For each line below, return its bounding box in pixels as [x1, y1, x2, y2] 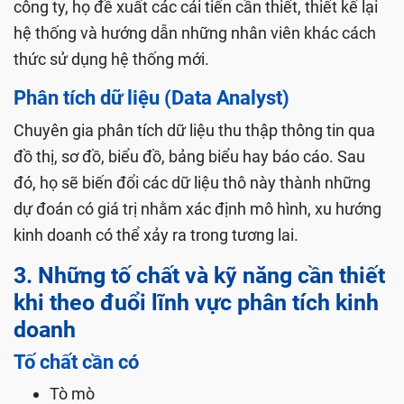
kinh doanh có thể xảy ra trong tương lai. [14, 225, 298, 245]
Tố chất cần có [14, 351, 139, 374]
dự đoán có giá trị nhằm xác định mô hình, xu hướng [14, 199, 381, 219]
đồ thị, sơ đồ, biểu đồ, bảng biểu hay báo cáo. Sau [14, 147, 365, 167]
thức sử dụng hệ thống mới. [14, 50, 209, 69]
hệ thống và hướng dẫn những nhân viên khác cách [14, 23, 376, 43]
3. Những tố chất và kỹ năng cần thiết [14, 262, 385, 289]
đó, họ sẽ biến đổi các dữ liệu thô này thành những [14, 173, 371, 193]
